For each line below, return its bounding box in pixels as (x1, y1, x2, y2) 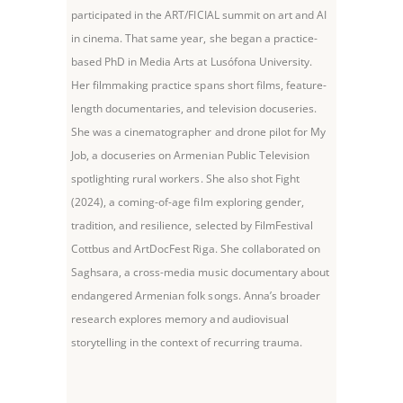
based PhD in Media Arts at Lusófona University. (71, 53, 312, 69)
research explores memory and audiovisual (71, 310, 289, 327)
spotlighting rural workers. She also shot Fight (71, 170, 300, 186)
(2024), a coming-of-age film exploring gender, (71, 193, 304, 210)
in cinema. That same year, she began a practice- (71, 30, 318, 46)
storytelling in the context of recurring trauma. (71, 334, 302, 350)
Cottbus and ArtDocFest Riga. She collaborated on (71, 240, 320, 256)
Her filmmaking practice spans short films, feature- (71, 76, 327, 93)
